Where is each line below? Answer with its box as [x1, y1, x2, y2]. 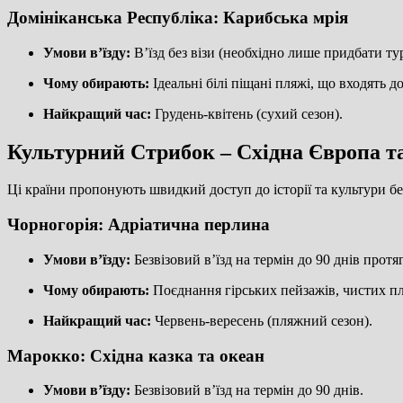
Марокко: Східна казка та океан [7, 345, 264, 365]
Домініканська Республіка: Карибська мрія [7, 7, 348, 27]
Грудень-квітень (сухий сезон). [151, 105, 343, 121]
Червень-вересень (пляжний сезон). [151, 312, 372, 328]
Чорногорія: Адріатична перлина [7, 215, 270, 235]
